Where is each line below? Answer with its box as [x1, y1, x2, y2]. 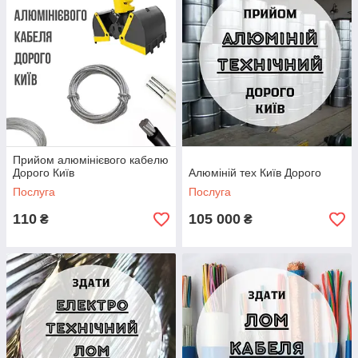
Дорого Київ [13, 166, 74, 180]
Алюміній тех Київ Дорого [189, 166, 321, 180]
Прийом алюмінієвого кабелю [13, 153, 169, 167]
